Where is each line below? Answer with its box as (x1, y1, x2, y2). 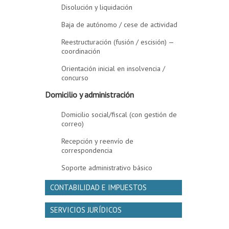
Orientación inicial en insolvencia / (61, 64, 166, 73)
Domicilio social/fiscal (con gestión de (61, 110, 177, 119)
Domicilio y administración (45, 89, 134, 100)
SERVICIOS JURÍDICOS (50, 205, 122, 215)
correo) (61, 119, 84, 128)
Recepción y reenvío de (61, 136, 134, 146)
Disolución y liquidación (61, 3, 133, 12)
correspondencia (61, 146, 113, 155)
